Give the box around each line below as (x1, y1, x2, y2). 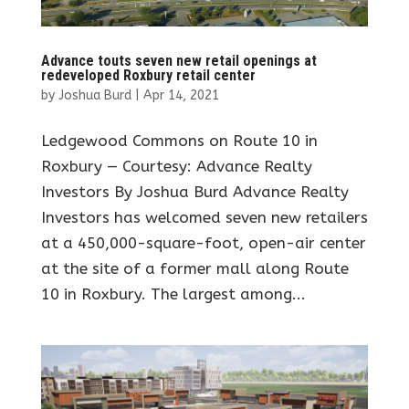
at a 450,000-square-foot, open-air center (40, 234, 366, 253)
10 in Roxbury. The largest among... (40, 285, 306, 304)
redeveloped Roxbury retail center (40, 67, 256, 85)
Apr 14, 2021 (142, 88, 219, 104)
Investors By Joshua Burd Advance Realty (40, 183, 349, 202)
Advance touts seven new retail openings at (40, 52, 317, 70)
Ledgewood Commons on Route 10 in (40, 131, 318, 151)
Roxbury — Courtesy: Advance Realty (40, 157, 312, 176)
